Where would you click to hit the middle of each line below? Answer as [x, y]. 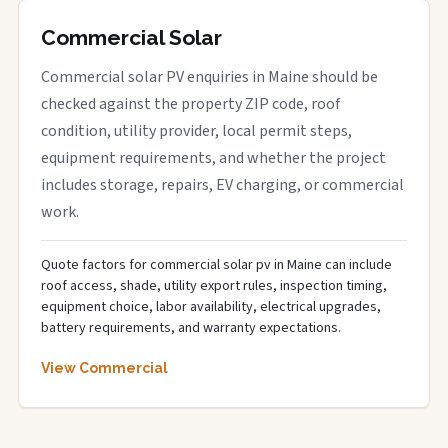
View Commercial [104, 368]
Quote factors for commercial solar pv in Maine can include [216, 265]
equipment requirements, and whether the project [213, 158]
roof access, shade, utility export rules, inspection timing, [214, 286]
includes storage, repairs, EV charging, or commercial [222, 185]
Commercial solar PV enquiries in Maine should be [209, 77]
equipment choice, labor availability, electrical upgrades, [211, 307]
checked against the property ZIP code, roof [190, 104]
